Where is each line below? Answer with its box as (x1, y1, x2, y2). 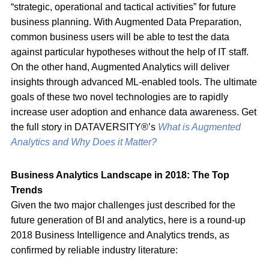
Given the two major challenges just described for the (11, 199, 235, 210)
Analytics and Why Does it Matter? (11, 136, 157, 147)
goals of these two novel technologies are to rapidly (11, 91, 228, 102)
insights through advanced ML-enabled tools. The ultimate (11, 76, 257, 87)
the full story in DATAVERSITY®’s (11, 121, 158, 132)
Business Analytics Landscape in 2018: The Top (11, 169, 229, 180)
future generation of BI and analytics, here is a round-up (11, 214, 246, 225)
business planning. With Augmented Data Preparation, (11, 16, 241, 27)
